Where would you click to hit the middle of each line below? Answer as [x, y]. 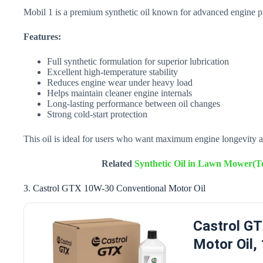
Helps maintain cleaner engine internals [119, 93]
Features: [42, 37]
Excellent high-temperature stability [112, 72]
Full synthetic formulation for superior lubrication [138, 62]
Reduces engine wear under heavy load [120, 83]
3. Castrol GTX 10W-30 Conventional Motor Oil [114, 188]
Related [118, 164]
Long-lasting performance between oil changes [134, 104]
